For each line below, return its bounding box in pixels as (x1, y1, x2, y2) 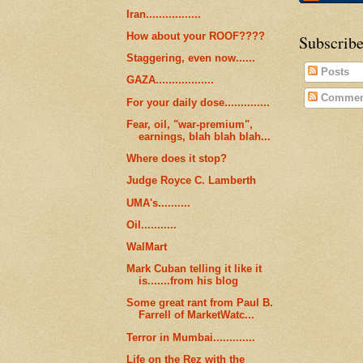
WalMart (126, 241, 168, 253)
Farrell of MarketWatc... (139, 309, 255, 322)
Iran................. (126, 7, 202, 20)
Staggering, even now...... (126, 52, 256, 65)
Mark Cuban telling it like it (126, 263, 263, 275)
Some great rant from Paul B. (126, 297, 274, 310)
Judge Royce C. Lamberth (126, 174, 257, 187)
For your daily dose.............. (126, 96, 271, 109)
